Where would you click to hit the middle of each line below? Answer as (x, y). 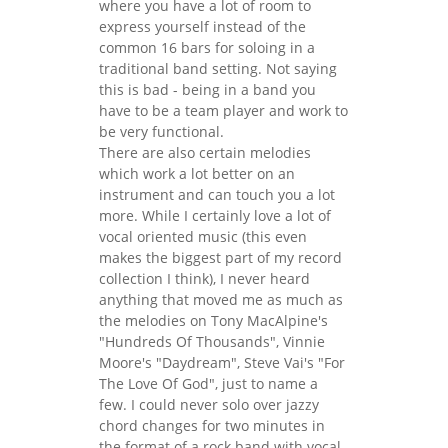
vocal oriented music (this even (203, 236)
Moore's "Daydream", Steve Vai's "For (222, 362)
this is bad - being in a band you (207, 89)
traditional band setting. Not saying (218, 68)
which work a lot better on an (197, 173)
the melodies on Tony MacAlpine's (213, 320)
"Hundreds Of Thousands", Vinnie (212, 341)
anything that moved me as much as (221, 299)
